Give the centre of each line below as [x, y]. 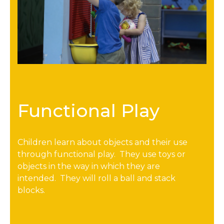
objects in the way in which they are [89, 166]
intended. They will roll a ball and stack [96, 178]
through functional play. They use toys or [101, 154]
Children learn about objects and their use [102, 142]
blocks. [31, 190]
